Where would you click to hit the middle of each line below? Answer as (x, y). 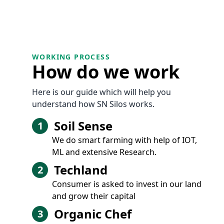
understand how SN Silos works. (93, 104)
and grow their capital (94, 196)
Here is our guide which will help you (101, 92)
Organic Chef (93, 214)
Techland (81, 170)
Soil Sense (83, 126)
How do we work (106, 72)
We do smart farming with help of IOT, (124, 140)
